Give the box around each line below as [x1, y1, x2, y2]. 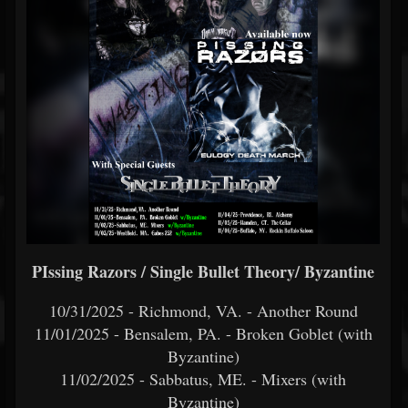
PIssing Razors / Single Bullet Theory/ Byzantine [32, 260, 374, 283]
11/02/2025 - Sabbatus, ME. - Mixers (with [60, 368, 346, 390]
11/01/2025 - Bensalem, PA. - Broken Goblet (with [34, 322, 372, 344]
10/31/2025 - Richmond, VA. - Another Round [48, 300, 358, 321]
